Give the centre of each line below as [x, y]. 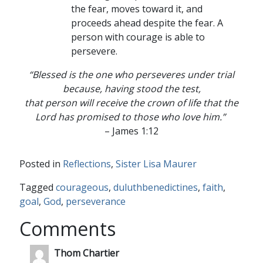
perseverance [95, 201]
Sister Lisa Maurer [156, 164]
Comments [67, 229]
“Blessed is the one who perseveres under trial [131, 75]
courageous [82, 187]
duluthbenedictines [155, 187]
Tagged [37, 187]
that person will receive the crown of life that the [131, 103]
